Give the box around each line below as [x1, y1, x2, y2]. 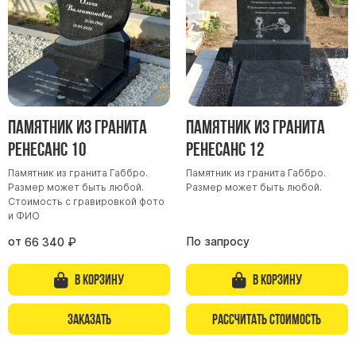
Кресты [157, 29, 199, 43]
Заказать [67, 310, 111, 327]
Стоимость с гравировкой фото [8, 195, 164, 208]
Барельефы [146, 5, 210, 19]
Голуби [158, 52, 198, 67]
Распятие [152, 77, 204, 91]
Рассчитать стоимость [212, 310, 322, 327]
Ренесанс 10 [8, 138, 87, 161]
